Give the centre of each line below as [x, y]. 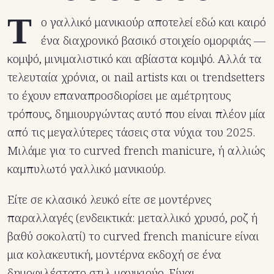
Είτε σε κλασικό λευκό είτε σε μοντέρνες [109, 200]
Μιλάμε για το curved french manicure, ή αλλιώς [136, 151]
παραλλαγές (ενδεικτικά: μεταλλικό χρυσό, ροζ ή [132, 218]
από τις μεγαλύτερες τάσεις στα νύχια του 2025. [131, 132]
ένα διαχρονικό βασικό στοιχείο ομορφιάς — [153, 41]
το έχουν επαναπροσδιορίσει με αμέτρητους [119, 96]
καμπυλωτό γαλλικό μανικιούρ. [87, 169]
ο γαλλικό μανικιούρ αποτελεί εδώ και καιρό [154, 22]
